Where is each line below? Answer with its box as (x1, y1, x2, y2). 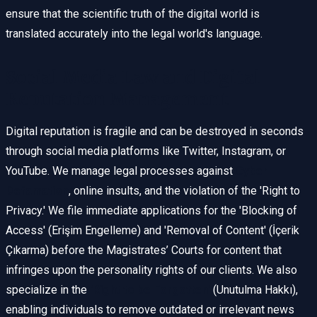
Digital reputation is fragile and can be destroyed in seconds (6, 125, 304, 139)
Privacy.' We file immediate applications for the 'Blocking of (6, 204, 297, 218)
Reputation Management (6, 88, 229, 111)
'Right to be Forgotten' (90, 283, 210, 297)
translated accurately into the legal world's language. (6, 27, 263, 41)
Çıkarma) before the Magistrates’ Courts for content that (6, 243, 282, 258)
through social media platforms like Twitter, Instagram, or (6, 144, 286, 158)
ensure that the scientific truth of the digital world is (6, 7, 260, 21)
